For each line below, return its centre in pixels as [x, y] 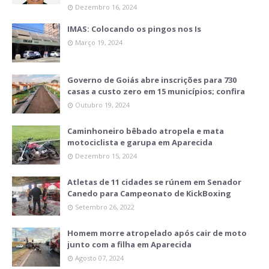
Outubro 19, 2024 [102, 105]
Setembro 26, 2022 [105, 207]
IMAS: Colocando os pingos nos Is [134, 29]
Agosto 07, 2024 [99, 258]
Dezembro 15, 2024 [106, 156]
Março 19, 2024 [99, 43]
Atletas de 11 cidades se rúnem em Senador [154, 182]
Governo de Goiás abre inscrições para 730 [152, 80]
